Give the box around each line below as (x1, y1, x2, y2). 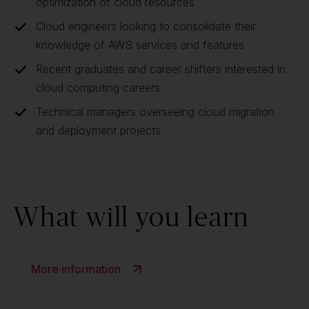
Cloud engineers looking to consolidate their (36, 19, 256, 33)
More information (31, 262, 121, 276)
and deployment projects (36, 123, 161, 137)
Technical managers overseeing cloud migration (36, 105, 275, 119)
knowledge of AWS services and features (36, 38, 244, 52)
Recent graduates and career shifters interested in (36, 62, 286, 76)
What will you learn (14, 201, 250, 232)
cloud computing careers (36, 81, 160, 94)
